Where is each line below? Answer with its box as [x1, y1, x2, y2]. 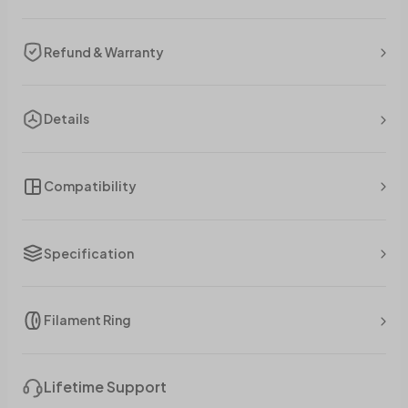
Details [44, 110, 89, 127]
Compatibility [44, 177, 137, 194]
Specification [44, 244, 134, 261]
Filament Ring [44, 311, 131, 329]
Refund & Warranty [44, 43, 164, 60]
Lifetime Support [44, 377, 167, 397]
